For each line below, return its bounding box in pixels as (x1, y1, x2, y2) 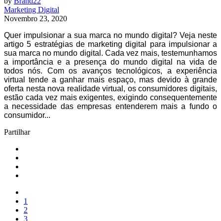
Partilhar (4, 127, 30, 136)
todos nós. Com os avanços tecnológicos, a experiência (4, 66, 217, 75)
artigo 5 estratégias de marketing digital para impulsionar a (4, 39, 217, 48)
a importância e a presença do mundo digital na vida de (4, 57, 217, 66)
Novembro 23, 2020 (4, 14, 67, 23)
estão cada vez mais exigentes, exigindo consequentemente (4, 93, 217, 102)
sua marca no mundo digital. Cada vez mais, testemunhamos (4, 48, 217, 57)
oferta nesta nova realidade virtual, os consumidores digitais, (4, 84, 217, 93)
